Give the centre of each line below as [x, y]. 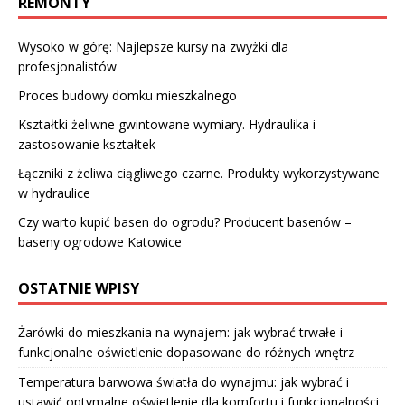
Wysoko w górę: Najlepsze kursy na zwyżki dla [153, 47]
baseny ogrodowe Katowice [100, 242]
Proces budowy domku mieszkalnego [127, 96]
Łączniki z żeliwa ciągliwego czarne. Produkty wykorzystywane [199, 174]
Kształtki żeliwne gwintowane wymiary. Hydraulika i [167, 125]
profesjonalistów [67, 67]
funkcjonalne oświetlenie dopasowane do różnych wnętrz [186, 353]
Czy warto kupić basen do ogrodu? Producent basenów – [185, 222]
